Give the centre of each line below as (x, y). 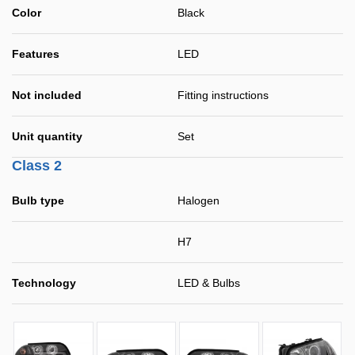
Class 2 (37, 166)
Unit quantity (47, 136)
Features (36, 54)
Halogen (198, 200)
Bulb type (38, 200)
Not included (47, 95)
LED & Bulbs (209, 283)
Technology (44, 283)
